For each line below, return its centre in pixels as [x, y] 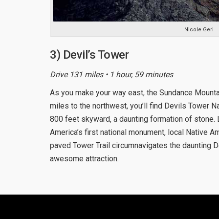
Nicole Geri [199, 29]
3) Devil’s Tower [89, 55]
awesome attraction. [84, 158]
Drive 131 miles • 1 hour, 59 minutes [111, 74]
